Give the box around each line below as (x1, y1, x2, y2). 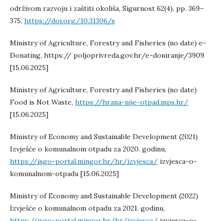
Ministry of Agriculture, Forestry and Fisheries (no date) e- (10, 38, 206, 47)
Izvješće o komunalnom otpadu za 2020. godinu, (10, 145, 166, 153)
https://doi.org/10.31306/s (24, 16, 115, 25)
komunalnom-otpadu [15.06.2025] (10, 169, 119, 178)
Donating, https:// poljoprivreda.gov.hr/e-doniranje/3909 (10, 51, 204, 60)
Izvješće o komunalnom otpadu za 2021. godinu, (10, 204, 165, 213)
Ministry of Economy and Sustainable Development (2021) (10, 132, 198, 141)
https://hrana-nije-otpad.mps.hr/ (75, 98, 188, 107)
